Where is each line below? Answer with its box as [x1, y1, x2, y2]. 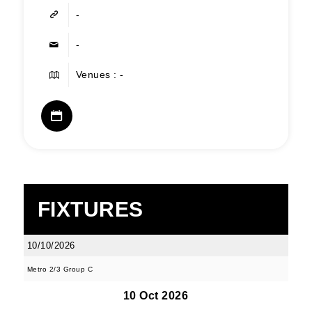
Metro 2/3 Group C [26, 265, 93, 273]
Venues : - [75, 69, 124, 80]
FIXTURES [37, 198, 143, 221]
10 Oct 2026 [123, 290, 189, 302]
